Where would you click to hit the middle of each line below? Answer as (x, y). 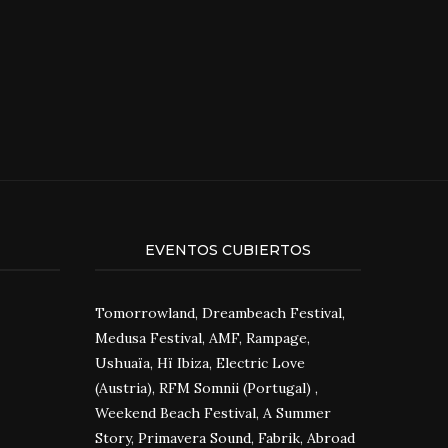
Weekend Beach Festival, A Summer (212, 413)
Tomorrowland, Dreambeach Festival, (219, 313)
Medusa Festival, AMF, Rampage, (202, 338)
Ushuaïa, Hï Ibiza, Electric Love (199, 363)
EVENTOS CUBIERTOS (227, 250)
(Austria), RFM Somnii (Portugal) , (208, 388)
